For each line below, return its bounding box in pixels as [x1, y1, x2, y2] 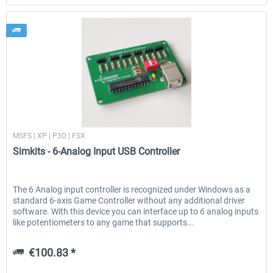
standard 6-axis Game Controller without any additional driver [13, 196, 246, 206]
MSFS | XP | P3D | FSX [13, 132, 86, 141]
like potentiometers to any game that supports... [13, 218, 195, 228]
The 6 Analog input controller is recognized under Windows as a [13, 185, 251, 195]
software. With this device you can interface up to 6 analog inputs [13, 207, 259, 217]
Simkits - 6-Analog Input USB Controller [13, 146, 180, 158]
